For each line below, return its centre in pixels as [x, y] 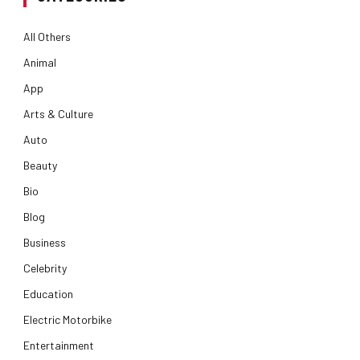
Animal [40, 62]
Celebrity [45, 268]
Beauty [40, 165]
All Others [47, 36]
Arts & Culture [58, 113]
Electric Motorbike [67, 319]
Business [45, 242]
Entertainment [59, 345]
